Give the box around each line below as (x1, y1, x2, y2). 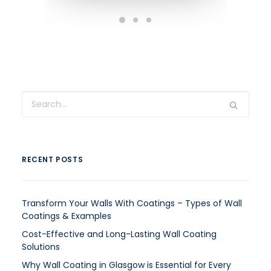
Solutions (22, 241, 60, 253)
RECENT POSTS (22, 154, 83, 165)
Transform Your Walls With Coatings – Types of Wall (22, 197, 242, 209)
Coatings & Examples (22, 210, 111, 222)
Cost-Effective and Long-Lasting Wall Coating (22, 228, 217, 240)
